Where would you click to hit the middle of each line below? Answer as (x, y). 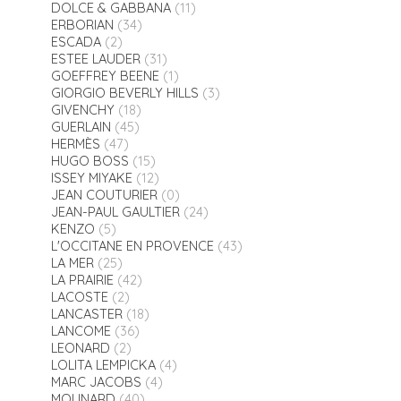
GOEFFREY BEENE (105, 76)
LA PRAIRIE (82, 280)
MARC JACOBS (96, 382)
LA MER (72, 263)
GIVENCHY (82, 110)
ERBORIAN (82, 25)
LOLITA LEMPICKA (103, 365)
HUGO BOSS (90, 161)
